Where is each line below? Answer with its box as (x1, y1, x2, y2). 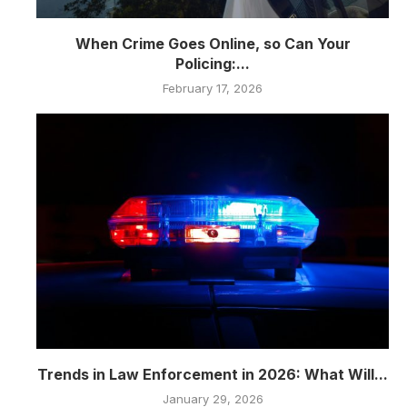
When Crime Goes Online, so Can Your (74, 35, 351, 54)
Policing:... (175, 55, 250, 74)
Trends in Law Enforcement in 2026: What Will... (37, 364, 388, 383)
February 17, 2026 (163, 81, 263, 96)
